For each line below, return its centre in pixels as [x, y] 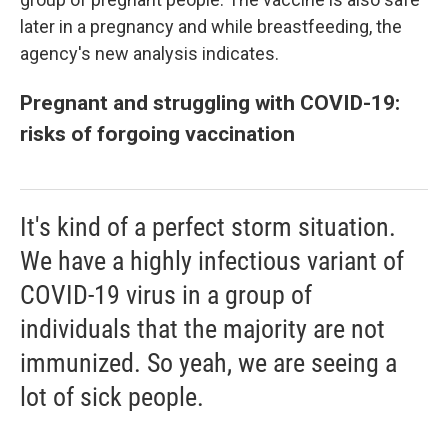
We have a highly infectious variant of [212, 261]
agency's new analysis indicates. [149, 53]
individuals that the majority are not [202, 329]
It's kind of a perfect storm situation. [208, 227]
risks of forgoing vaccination [157, 133]
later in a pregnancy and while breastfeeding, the [211, 26]
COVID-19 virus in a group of [166, 295]
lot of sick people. [112, 397]
